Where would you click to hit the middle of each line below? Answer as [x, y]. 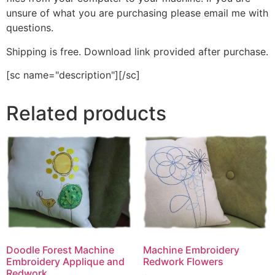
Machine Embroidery [191, 250]
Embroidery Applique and [65, 262]
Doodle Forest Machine [60, 250]
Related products [86, 113]
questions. [30, 28]
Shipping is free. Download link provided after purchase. [137, 51]
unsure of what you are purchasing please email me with [137, 13]
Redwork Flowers [183, 261]
